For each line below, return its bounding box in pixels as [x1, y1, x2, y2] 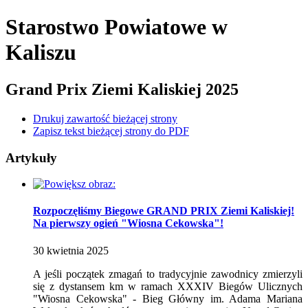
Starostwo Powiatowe [5, 14, 206, 40]
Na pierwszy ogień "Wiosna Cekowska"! [33, 217, 223, 230]
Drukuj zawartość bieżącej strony [33, 112, 177, 124]
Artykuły [5, 150, 57, 165]
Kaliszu [5, 40, 76, 65]
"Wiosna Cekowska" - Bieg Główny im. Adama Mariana [33, 292, 302, 305]
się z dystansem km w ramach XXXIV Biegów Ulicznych [33, 280, 302, 292]
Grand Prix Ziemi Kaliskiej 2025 [5, 80, 239, 98]
